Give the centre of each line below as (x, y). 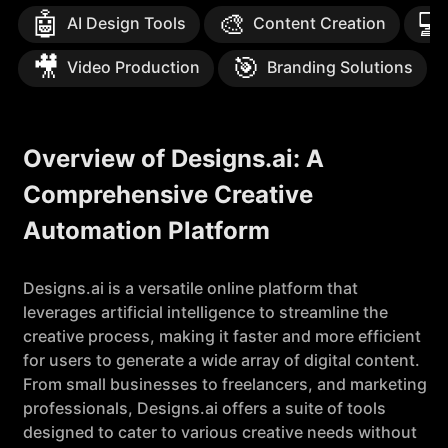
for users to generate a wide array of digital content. (221, 360)
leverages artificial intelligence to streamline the (205, 312)
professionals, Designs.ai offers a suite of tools (204, 408)
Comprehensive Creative (168, 194)
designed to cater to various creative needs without (220, 432)
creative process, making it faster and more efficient (222, 336)
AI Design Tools (126, 23)
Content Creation (319, 23)
